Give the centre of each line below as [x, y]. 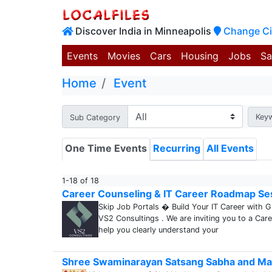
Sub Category [95, 117]
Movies [124, 56]
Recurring [177, 148]
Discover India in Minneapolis [143, 31]
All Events [230, 148]
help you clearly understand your [158, 230]
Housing [200, 56]
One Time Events [106, 148]
